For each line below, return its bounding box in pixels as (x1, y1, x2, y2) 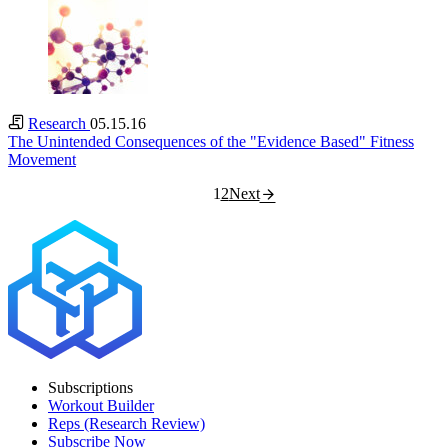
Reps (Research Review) (48, 415, 205, 433)
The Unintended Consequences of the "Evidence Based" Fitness (8, 133, 414, 151)
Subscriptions (48, 379, 133, 397)
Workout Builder (48, 397, 154, 415)
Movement (8, 151, 76, 169)
